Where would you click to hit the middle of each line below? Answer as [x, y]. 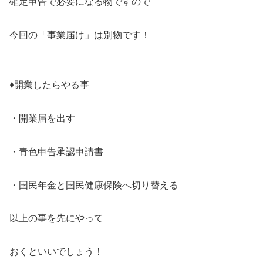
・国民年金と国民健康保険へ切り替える [94, 185]
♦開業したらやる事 [49, 85]
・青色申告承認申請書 [56, 151]
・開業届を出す [42, 119]
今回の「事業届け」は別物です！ [80, 35]
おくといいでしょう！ [56, 252]
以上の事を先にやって [56, 218]
